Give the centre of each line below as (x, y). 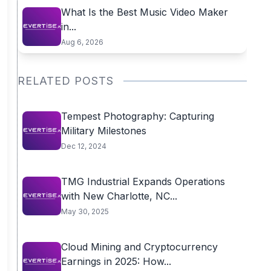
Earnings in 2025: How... (116, 261)
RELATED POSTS (65, 81)
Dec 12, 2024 (83, 146)
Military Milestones (103, 131)
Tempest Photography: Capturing (137, 116)
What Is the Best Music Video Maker (144, 12)
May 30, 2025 (85, 211)
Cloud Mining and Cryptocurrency (139, 247)
